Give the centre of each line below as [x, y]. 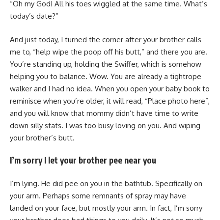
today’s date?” [34, 16]
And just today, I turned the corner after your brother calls [106, 39]
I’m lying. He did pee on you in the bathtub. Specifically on [106, 183]
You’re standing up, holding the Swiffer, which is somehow [106, 64]
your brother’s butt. [42, 137]
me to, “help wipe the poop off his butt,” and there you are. [109, 52]
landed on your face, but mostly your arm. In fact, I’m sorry [106, 208]
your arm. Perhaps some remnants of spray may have [98, 195]
